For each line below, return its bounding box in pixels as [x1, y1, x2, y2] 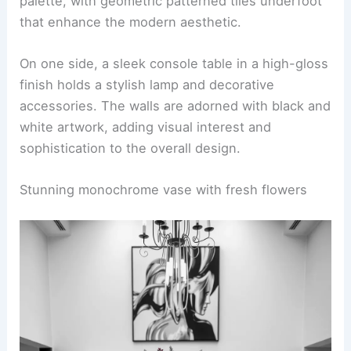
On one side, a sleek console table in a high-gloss [20, 55, 329, 71]
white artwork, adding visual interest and [20, 118, 272, 135]
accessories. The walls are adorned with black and [20, 97, 331, 114]
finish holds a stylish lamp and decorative [20, 76, 275, 92]
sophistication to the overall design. [20, 139, 241, 156]
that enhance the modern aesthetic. [20, 13, 242, 30]
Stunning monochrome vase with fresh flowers [20, 182, 308, 198]
